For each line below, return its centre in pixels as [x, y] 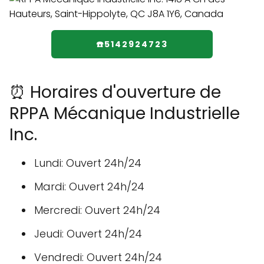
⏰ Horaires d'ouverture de [115, 92]
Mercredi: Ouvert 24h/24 [97, 210]
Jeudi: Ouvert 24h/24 [88, 234]
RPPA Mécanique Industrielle [125, 113]
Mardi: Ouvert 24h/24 [89, 187]
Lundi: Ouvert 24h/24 [88, 163]
